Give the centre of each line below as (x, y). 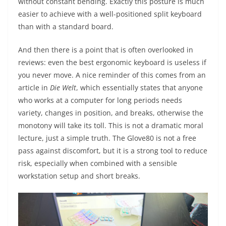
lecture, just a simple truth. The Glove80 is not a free (107, 138)
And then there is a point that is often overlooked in (106, 50)
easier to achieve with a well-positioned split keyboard (110, 14)
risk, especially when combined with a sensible (98, 163)
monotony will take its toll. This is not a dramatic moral (111, 126)
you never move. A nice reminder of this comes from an (112, 75)
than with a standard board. (66, 27)
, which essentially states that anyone (139, 88)
